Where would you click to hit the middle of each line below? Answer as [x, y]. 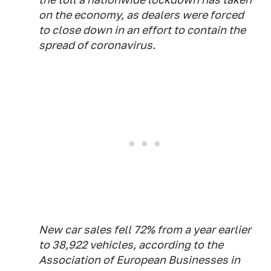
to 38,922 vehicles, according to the [131, 245]
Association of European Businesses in [139, 260]
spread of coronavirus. [97, 45]
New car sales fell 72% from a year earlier [145, 230]
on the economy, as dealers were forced [141, 15]
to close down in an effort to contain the [142, 30]
